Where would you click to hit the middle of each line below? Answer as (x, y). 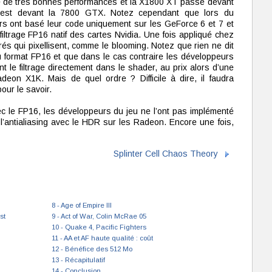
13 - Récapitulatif (78, 260)
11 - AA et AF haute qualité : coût (102, 238)
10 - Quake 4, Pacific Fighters (99, 227)
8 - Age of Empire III (81, 205)
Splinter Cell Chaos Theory (165, 153)
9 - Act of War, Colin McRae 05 (99, 216)
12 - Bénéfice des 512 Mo (92, 249)
